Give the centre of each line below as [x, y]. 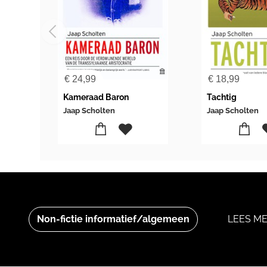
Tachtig [222, 97]
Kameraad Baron [96, 97]
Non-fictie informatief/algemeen [114, 219]
